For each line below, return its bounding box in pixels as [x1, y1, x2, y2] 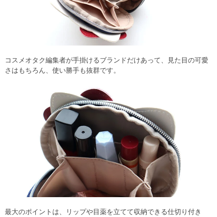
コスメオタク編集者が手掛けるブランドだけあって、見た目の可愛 [5, 56, 208, 64]
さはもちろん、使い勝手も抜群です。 [5, 66, 120, 75]
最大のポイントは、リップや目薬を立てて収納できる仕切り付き [5, 207, 201, 216]
